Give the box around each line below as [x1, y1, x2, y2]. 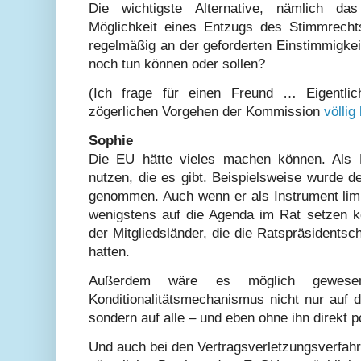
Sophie [89, 132, 133, 148]
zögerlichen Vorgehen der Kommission [89, 103, 324, 119]
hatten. [89, 243, 130, 259]
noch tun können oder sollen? [89, 56, 265, 72]
